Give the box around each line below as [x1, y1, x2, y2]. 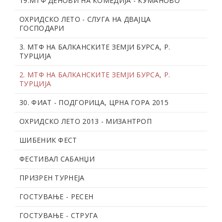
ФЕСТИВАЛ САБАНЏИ [19, 154, 95, 164]
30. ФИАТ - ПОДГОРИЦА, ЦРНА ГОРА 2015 [19, 97, 168, 107]
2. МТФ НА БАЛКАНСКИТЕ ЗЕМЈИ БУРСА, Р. [19, 69, 170, 79]
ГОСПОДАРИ [19, 23, 64, 33]
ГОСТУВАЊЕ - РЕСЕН [19, 191, 94, 201]
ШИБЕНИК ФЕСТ [19, 135, 77, 145]
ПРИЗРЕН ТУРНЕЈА [19, 172, 85, 182]
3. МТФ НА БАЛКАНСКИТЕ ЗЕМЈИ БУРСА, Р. [19, 42, 170, 52]
